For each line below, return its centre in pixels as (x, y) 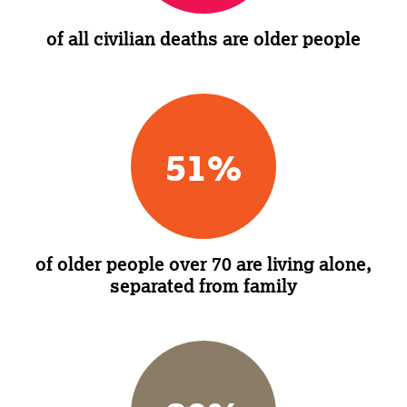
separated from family (203, 285)
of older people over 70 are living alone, (203, 263)
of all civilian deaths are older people (203, 38)
